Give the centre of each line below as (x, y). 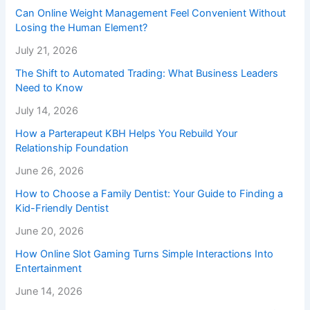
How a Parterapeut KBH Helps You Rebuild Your (127, 134)
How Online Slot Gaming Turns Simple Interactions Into (145, 254)
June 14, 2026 (49, 292)
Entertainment (49, 269)
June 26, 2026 (50, 171)
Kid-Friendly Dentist (62, 209)
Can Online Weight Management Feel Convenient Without (151, 13)
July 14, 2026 (47, 111)
